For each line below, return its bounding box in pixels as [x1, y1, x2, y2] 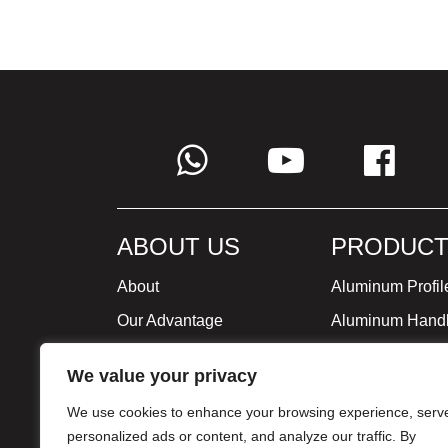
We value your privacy [67, 366, 257, 386]
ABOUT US [117, 233, 240, 260]
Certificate [117, 414, 189, 431]
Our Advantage [117, 312, 223, 329]
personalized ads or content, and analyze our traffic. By [67, 428, 416, 444]
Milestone [117, 380, 186, 397]
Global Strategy [117, 346, 227, 363]
